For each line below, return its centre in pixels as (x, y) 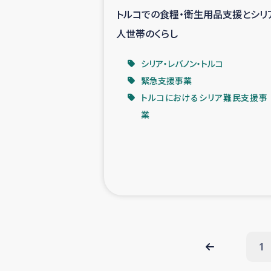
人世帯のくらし (147, 33)
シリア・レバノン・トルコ (182, 63)
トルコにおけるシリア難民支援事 (204, 97)
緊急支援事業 (166, 80)
